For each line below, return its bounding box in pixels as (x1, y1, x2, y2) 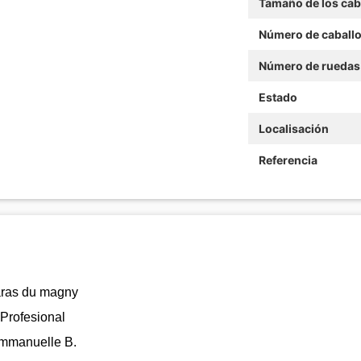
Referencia (258, 152, 317, 167)
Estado (258, 89, 297, 104)
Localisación (258, 121, 329, 135)
